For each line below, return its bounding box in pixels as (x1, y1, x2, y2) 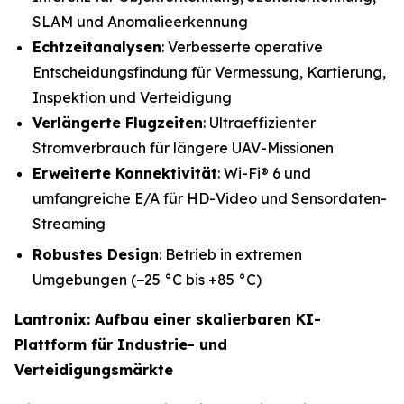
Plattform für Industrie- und (14, 335, 227, 354)
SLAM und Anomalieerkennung (32, 12, 248, 31)
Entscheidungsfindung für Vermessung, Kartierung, (32, 62, 386, 81)
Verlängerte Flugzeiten (32, 113, 203, 132)
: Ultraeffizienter (203, 113, 316, 132)
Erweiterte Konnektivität (32, 163, 217, 182)
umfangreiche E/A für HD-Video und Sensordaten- (32, 188, 387, 207)
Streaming (32, 214, 106, 233)
